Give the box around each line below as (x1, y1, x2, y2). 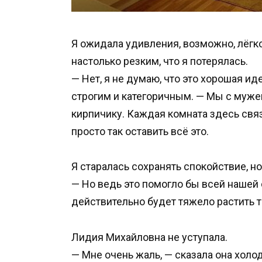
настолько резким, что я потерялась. (71, 54, 248, 67)
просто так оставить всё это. (71, 125, 209, 137)
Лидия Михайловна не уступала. (71, 230, 227, 243)
